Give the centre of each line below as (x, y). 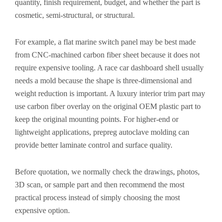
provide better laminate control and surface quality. (94, 145)
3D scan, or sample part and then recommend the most (100, 185)
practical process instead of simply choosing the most (97, 197)
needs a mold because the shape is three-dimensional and (103, 81)
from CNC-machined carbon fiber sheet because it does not (107, 55)
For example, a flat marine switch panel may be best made (105, 42)
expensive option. (42, 210)
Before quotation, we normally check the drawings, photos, (107, 172)
